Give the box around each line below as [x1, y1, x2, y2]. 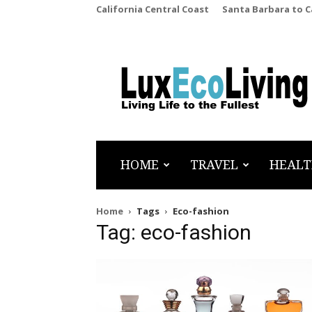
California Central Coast [96, 3, 209, 15]
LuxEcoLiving [132, 75, 204, 91]
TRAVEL [190, 157, 238, 172]
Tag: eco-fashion [96, 220, 251, 244]
